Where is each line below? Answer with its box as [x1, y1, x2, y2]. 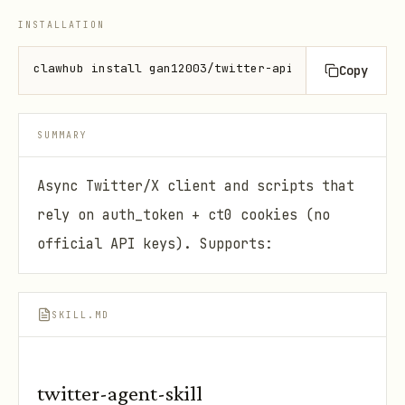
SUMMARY [37, 129, 88, 141]
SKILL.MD [52, 308, 109, 321]
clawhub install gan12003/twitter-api [33, 61, 294, 76]
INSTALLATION [18, 19, 105, 31]
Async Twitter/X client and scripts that [37, 176, 354, 195]
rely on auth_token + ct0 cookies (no [37, 205, 330, 224]
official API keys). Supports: [37, 234, 273, 253]
